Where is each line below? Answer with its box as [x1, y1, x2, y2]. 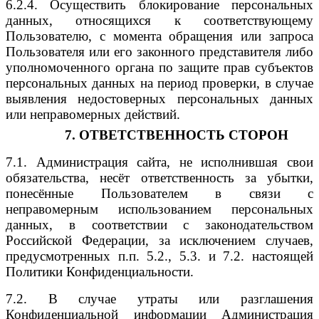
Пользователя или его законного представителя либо [6, 44, 313, 60]
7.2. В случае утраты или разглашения [6, 291, 313, 306]
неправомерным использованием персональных [6, 201, 313, 216]
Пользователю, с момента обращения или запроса [6, 28, 313, 44]
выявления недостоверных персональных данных [6, 91, 313, 107]
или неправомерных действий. [6, 107, 180, 122]
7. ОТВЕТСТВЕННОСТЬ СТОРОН [64, 127, 288, 142]
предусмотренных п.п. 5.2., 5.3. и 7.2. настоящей [6, 248, 313, 263]
